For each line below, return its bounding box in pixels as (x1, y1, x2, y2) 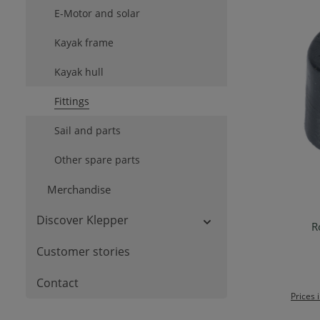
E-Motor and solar (54, 6, 140, 20)
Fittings (54, 94, 89, 108)
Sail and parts (54, 124, 121, 137)
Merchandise (47, 182, 111, 196)
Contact (36, 275, 79, 291)
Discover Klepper (36, 212, 129, 228)
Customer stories (36, 244, 130, 259)
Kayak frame (54, 36, 114, 49)
